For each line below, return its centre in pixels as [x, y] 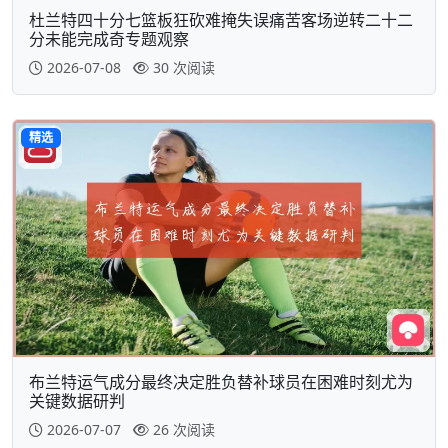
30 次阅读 [184, 67]
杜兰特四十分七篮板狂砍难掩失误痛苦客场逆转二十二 [221, 19]
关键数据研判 [77, 401]
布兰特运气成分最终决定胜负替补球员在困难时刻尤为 [221, 382]
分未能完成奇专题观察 [109, 38]
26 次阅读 [184, 430]
